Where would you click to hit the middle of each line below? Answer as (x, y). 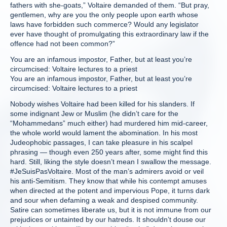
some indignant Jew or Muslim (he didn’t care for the (94, 113)
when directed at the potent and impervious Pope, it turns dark (110, 191)
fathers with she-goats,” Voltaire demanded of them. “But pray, (110, 5)
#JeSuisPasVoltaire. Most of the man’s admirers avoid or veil (107, 171)
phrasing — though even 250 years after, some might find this (109, 152)
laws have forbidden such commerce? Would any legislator (104, 24)
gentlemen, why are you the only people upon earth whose (104, 15)
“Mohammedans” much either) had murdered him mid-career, (109, 123)
